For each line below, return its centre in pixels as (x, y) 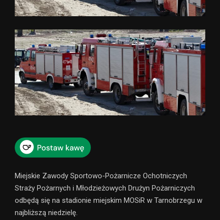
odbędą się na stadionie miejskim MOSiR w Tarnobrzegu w (109, 200)
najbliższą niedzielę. (46, 212)
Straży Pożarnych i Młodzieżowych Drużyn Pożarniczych (105, 188)
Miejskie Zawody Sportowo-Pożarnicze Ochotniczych (101, 176)
